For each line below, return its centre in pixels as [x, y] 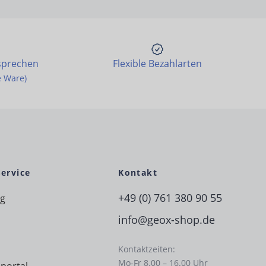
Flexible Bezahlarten [157, 64]
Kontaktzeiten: [147, 249]
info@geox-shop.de [167, 220]
